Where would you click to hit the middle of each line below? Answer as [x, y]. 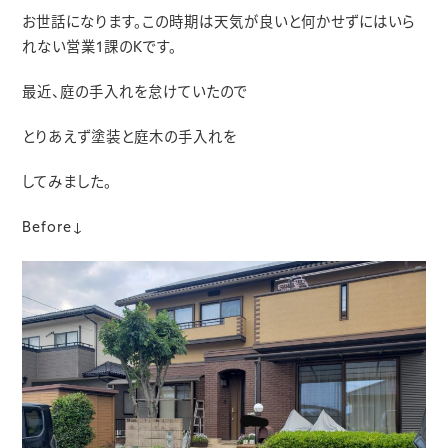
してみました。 [67, 183]
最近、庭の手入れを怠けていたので [135, 93]
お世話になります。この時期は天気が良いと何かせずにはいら [219, 23]
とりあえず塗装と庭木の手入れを [130, 138]
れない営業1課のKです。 [100, 48]
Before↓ [53, 228]
